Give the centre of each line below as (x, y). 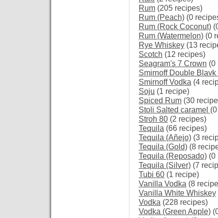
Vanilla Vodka (163, 184)
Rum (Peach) (162, 17)
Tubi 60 (152, 174)
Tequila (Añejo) (165, 137)
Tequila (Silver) (165, 165)
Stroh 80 (153, 119)
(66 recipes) (185, 128)
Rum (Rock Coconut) (175, 27)
